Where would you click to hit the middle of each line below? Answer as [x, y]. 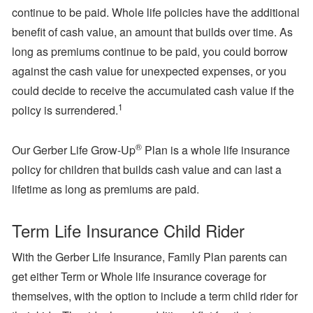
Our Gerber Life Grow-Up [74, 150]
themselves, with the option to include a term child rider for [155, 296]
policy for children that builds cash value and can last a [147, 169]
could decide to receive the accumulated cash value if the [153, 91]
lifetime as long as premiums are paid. [105, 189]
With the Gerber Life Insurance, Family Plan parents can [150, 256]
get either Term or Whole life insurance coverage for [139, 276]
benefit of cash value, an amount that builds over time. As [152, 32]
